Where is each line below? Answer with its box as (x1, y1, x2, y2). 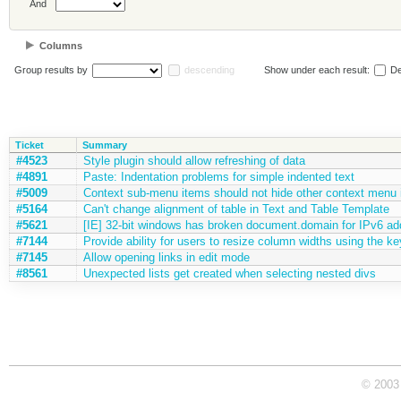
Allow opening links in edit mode (82, 250, 250, 264)
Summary (81, 139, 127, 150)
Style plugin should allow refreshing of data (82, 153, 305, 167)
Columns (38, 40, 82, 51)
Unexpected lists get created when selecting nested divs (82, 266, 376, 280)
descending (183, 64, 235, 75)
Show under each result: (263, 64, 372, 75)
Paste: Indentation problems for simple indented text (82, 169, 354, 183)
